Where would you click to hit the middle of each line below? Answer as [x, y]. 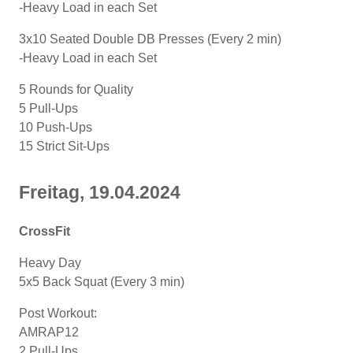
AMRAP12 [49, 332]
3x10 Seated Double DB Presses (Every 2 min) [150, 39]
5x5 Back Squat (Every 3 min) [102, 281]
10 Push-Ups [57, 127]
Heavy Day [50, 262]
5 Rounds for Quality [76, 89]
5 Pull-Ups [48, 108]
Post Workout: [58, 313]
